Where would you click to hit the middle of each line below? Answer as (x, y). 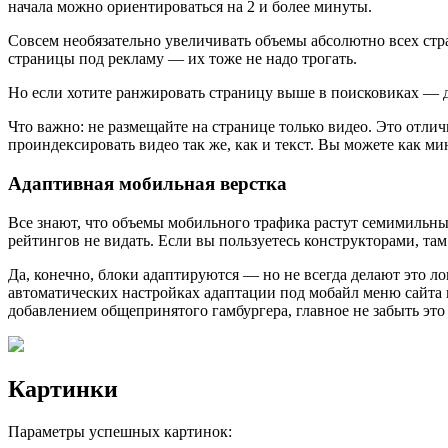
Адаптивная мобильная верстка (147, 184)
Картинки (63, 388)
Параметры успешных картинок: (120, 431)
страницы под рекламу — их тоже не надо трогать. (182, 59)
